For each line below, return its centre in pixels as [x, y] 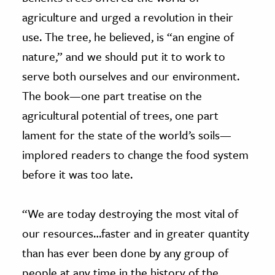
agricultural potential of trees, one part [120, 115]
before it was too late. [77, 174]
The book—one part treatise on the [112, 95]
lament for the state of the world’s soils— [127, 134]
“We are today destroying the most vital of [130, 213]
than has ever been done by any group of [125, 252]
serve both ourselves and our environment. [131, 76]
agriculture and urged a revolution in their [128, 17]
